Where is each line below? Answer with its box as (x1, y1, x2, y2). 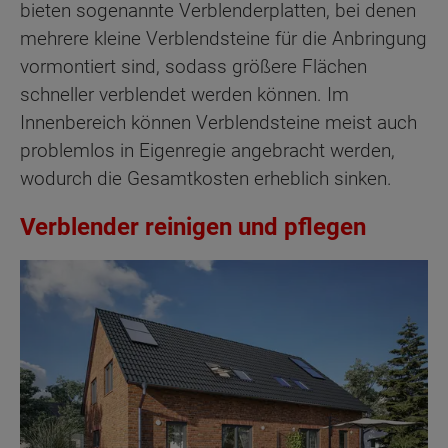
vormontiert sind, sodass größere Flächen (20, 55, 367, 79)
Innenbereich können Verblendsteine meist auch (20, 111, 417, 135)
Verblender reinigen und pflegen (20, 213, 366, 242)
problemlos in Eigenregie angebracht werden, (20, 139, 395, 163)
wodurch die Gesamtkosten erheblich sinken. (20, 167, 392, 191)
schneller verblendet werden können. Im (20, 83, 349, 107)
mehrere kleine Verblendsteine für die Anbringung (20, 27, 427, 51)
